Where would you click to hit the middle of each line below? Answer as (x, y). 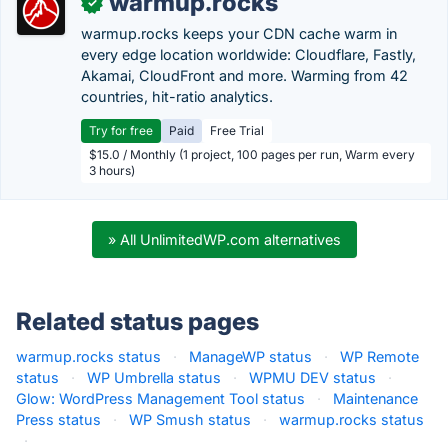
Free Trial (237, 130)
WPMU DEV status (312, 377)
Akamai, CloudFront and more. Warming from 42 (244, 75)
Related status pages (137, 321)
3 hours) (112, 170)
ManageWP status (250, 356)
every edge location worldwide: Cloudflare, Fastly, (248, 54)
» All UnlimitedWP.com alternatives (224, 239)
